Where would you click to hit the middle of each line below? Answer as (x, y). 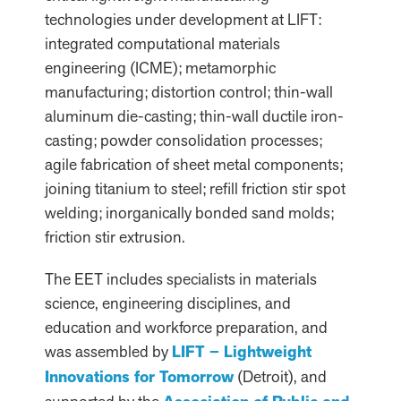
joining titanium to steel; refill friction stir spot (195, 188)
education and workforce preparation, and (186, 327)
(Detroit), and (280, 376)
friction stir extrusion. (115, 237)
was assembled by (108, 351)
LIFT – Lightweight (242, 352)
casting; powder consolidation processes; (183, 140)
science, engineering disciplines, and (168, 303)
